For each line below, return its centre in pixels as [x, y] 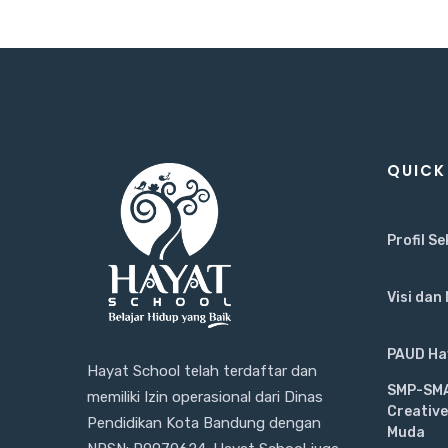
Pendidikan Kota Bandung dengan [204, 423]
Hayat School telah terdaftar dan [202, 371]
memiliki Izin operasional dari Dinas [205, 397]
